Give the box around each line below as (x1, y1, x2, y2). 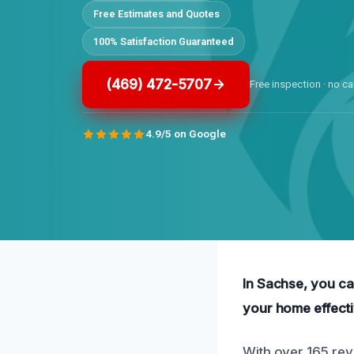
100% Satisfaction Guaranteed (92, 35, 234, 47)
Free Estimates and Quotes (92, 7, 220, 20)
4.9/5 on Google (145, 127, 226, 141)
